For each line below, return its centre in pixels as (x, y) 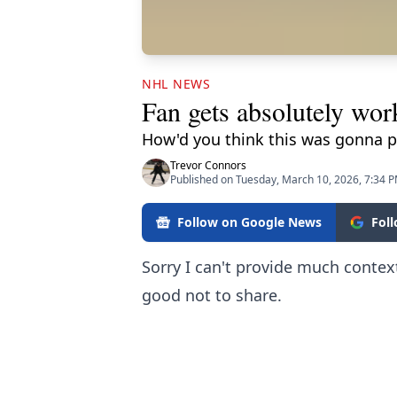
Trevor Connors (208, 165)
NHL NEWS (176, 84)
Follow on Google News (249, 222)
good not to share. (212, 295)
